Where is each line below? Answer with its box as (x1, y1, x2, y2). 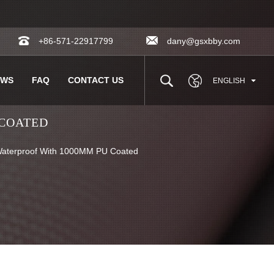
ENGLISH (213, 76, 245, 85)
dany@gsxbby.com (167, 36, 240, 46)
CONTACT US (68, 75, 124, 85)
